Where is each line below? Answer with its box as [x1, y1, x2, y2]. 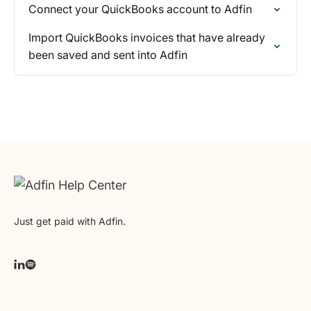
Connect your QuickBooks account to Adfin [28, 2, 252, 16]
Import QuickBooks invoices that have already [28, 31, 265, 44]
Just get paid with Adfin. [14, 215, 126, 227]
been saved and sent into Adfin [28, 48, 187, 62]
